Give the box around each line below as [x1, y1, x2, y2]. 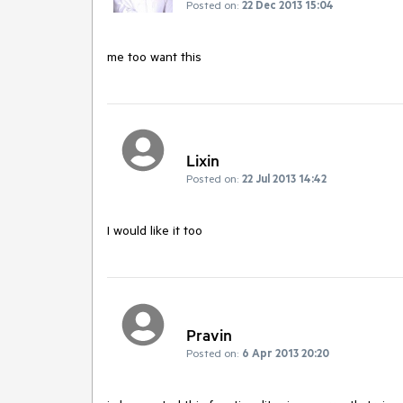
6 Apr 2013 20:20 [242, 345, 329, 360]
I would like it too [107, 222, 202, 239]
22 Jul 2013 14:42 [242, 171, 327, 186]
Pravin [186, 324, 232, 345]
